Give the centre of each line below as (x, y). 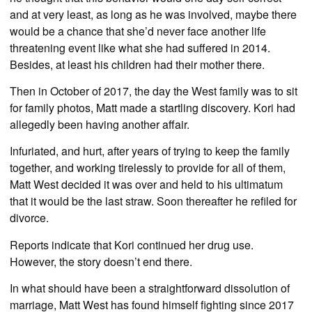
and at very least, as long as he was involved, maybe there (153, 14)
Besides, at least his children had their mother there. (137, 64)
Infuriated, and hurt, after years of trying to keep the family (150, 151)
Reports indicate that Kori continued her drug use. (132, 244)
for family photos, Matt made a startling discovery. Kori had (153, 108)
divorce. (29, 218)
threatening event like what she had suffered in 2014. (140, 47)
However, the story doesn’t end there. (101, 261)
